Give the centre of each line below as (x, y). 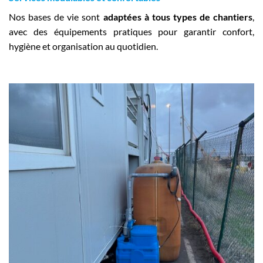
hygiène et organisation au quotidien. (83, 46)
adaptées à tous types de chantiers (178, 16)
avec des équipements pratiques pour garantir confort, (131, 31)
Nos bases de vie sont (56, 16)
